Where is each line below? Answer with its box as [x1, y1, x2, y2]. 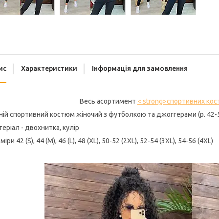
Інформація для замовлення [92, 65, 188, 73]
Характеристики [21, 65, 77, 73]
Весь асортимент [79, 97, 137, 106]
